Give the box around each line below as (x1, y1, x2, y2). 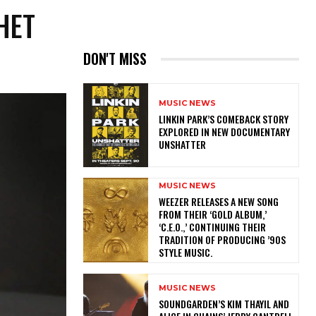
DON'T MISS (83, 48, 147, 70)
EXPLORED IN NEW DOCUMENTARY (158, 124, 290, 140)
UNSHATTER (158, 137, 206, 152)
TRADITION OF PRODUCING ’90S (158, 232, 286, 248)
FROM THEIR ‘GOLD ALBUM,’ (158, 207, 267, 222)
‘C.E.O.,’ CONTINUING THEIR (158, 219, 266, 235)
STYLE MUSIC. (158, 245, 217, 260)
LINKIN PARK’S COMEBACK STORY (158, 111, 288, 127)
